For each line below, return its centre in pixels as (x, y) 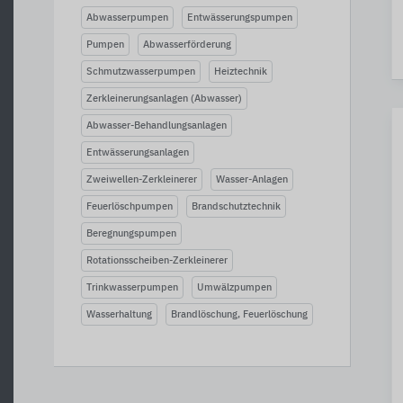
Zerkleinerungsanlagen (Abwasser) (164, 99)
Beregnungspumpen (131, 233)
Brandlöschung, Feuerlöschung (239, 314)
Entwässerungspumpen (240, 18)
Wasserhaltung (119, 314)
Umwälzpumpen (234, 287)
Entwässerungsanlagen (138, 152)
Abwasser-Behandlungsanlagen (157, 125)
